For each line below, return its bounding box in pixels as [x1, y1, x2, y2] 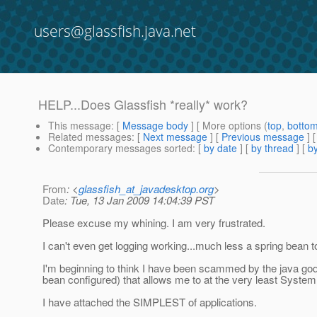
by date [204, 141, 237, 156]
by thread [251, 141, 294, 156]
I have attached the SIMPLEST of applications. [42, 294, 257, 310]
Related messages [48, 129, 132, 144]
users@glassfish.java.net [34, 21, 196, 41]
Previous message [221, 129, 304, 144]
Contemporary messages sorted [48, 141, 192, 156]
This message [48, 118, 111, 133]
